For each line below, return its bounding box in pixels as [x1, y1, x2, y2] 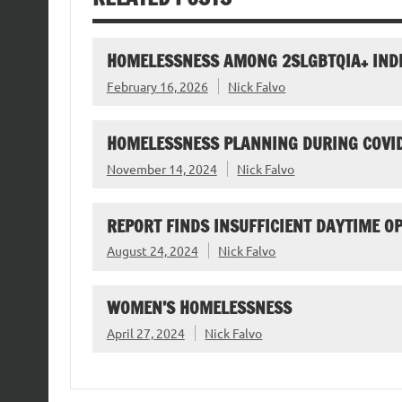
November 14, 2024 [106, 160, 217, 177]
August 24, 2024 [106, 242, 198, 259]
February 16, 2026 [106, 77, 208, 94]
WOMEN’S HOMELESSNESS [106, 295, 292, 320]
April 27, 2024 [106, 325, 185, 342]
